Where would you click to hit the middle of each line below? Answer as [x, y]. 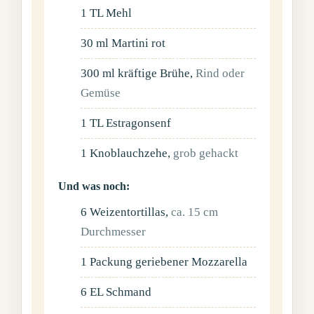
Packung [111, 261]
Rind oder [220, 74]
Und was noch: [94, 186]
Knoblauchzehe [129, 153]
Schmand [129, 292]
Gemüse [101, 93]
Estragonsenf [139, 123]
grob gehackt [206, 153]
